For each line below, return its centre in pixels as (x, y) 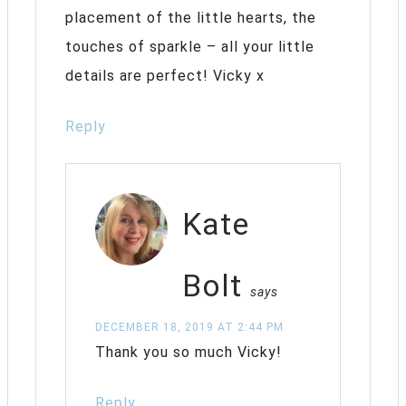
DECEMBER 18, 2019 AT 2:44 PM (189, 328)
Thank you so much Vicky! (188, 353)
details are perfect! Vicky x (165, 76)
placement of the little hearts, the (191, 18)
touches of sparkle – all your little (190, 47)
